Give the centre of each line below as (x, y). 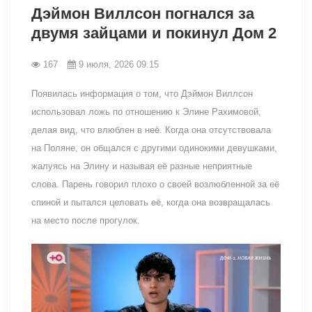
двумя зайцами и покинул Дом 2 (154, 33)
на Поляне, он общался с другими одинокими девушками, (154, 148)
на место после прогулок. (86, 220)
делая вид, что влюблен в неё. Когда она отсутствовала (151, 130)
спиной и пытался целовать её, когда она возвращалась (151, 202)
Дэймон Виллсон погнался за (143, 13)
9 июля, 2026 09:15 (119, 64)
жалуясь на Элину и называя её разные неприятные (142, 166)
